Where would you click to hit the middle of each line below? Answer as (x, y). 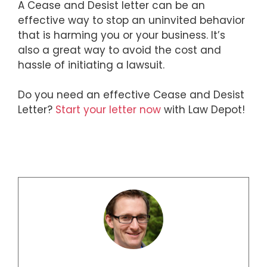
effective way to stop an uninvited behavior (131, 20)
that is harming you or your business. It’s (122, 35)
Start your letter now (108, 110)
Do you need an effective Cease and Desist (131, 95)
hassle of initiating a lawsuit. (91, 65)
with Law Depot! (203, 110)
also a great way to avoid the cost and (119, 50)
